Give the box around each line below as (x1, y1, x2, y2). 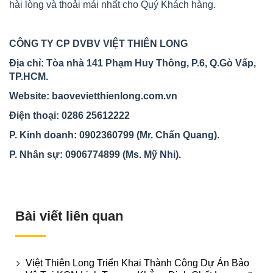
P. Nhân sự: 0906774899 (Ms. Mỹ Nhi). (9, 149, 181, 160)
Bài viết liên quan (15, 208, 123, 224)
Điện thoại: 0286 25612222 (9, 110, 130, 121)
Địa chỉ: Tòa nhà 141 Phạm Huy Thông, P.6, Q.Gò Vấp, (9, 57, 256, 68)
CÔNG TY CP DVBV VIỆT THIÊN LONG (9, 38, 188, 49)
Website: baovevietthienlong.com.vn (9, 90, 177, 101)
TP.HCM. (9, 71, 48, 82)
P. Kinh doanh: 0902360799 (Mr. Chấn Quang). (9, 129, 219, 140)
